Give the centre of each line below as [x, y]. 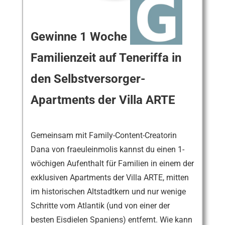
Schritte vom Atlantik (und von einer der [100, 205]
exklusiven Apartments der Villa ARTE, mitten [110, 177]
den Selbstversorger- [88, 79]
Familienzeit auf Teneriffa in [106, 58]
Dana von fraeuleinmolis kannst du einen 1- [108, 149]
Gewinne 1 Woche [79, 36]
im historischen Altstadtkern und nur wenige [108, 191]
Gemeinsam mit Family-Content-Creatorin [104, 135]
